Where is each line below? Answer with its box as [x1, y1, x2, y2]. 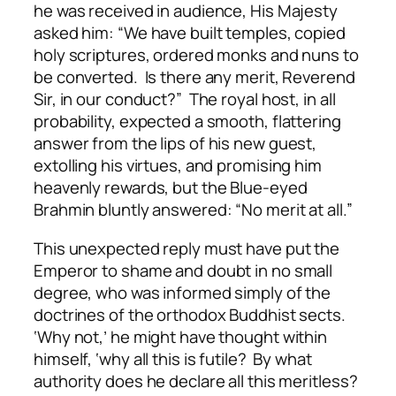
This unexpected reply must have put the [34, 236, 340, 260]
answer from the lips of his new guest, [34, 132, 317, 156]
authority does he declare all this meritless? [34, 369, 362, 392]
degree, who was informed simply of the [34, 280, 331, 304]
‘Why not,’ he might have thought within [34, 324, 328, 348]
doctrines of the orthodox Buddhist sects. [34, 302, 349, 326]
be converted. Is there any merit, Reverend [34, 65, 355, 89]
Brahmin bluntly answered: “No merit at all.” [34, 198, 353, 222]
